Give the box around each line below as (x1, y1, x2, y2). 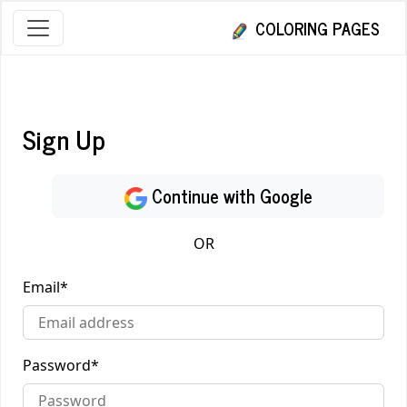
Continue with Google (146, 180, 313, 211)
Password (23, 354, 91, 375)
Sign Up (23, 116, 105, 160)
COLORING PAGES (251, 15, 380, 42)
